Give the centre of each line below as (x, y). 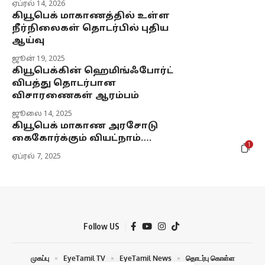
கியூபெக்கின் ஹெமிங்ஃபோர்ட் (93, 72)
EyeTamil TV (84, 258)
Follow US (101, 226)
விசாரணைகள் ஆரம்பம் (75, 96)
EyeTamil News (145, 258)
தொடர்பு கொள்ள (210, 258)
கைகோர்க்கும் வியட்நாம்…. (82, 139)
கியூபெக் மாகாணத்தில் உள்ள (91, 17)
